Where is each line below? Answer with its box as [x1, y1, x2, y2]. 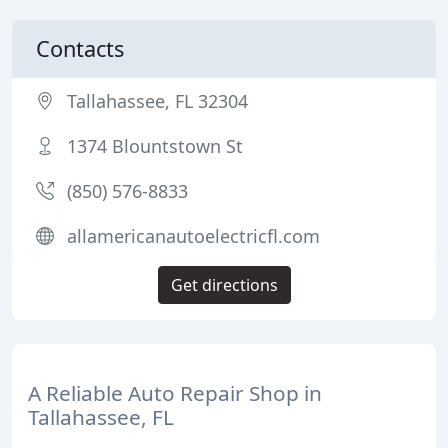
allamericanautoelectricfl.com [67, 224, 320, 248]
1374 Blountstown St [67, 134, 243, 158]
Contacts [36, 34, 124, 63]
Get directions [170, 274, 278, 296]
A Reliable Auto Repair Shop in [28, 378, 322, 407]
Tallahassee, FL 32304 [67, 89, 248, 113]
